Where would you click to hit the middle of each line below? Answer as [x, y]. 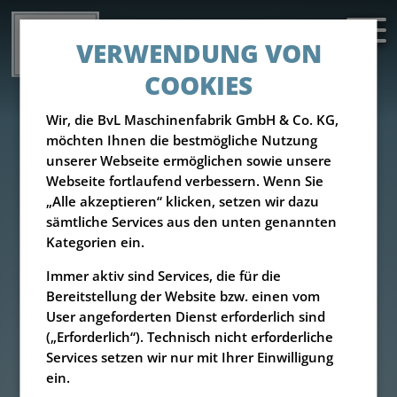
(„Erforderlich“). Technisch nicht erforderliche [190, 337]
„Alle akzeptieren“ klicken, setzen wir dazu [183, 201]
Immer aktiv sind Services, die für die [164, 276]
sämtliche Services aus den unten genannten [192, 222]
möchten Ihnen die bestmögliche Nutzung [182, 140]
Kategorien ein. [96, 242]
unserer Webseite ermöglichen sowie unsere [189, 160]
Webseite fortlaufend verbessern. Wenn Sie [185, 181]
